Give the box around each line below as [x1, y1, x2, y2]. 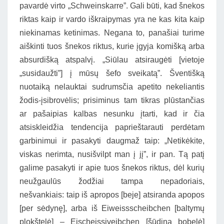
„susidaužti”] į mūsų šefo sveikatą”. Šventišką [19, 69, 204, 77]
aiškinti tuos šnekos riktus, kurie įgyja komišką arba [19, 42, 204, 50]
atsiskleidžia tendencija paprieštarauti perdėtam [19, 123, 204, 131]
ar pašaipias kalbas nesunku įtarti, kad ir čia [19, 109, 204, 118]
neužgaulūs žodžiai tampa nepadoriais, [19, 177, 204, 185]
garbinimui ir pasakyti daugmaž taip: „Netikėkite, [19, 136, 204, 145]
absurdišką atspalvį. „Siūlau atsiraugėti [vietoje [19, 55, 204, 64]
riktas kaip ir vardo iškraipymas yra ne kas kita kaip [19, 15, 204, 23]
